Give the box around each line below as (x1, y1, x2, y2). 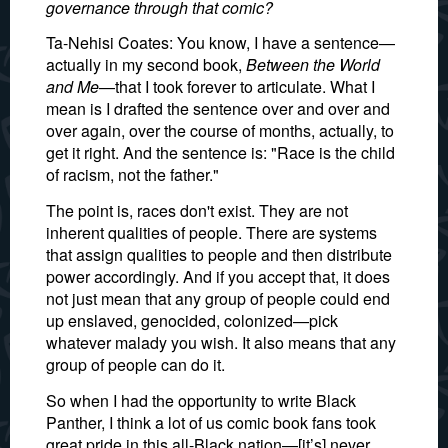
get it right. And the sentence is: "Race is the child (46, 141, 395, 164)
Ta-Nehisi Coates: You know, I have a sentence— (46, 31, 395, 54)
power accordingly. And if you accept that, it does (46, 265, 390, 288)
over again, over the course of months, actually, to (46, 119, 394, 142)
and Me (46, 75, 99, 98)
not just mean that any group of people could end (46, 287, 390, 310)
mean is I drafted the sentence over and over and (46, 97, 390, 120)
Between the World (246, 53, 380, 76)
